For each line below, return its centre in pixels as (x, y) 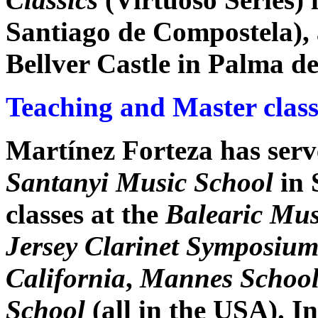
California (66, 278)
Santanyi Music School (139, 182)
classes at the (86, 214)
